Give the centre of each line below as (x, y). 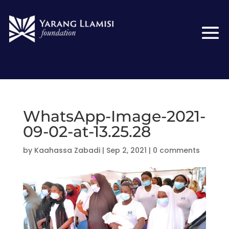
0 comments (176, 150)
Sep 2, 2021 (126, 150)
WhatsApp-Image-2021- (114, 116)
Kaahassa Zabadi (67, 150)
